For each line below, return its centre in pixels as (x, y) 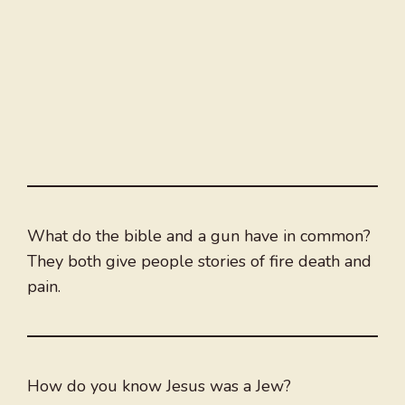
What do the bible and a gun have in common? (199, 236)
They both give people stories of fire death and (199, 262)
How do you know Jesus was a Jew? (159, 386)
